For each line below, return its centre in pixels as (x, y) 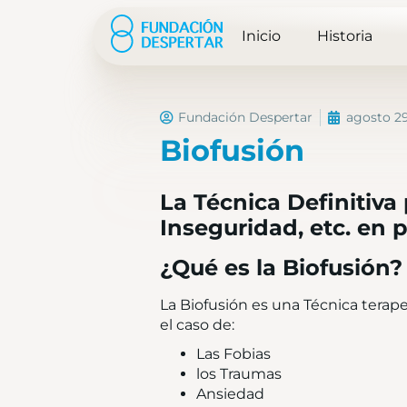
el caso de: (197, 325)
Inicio (262, 36)
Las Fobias (233, 354)
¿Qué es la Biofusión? (281, 268)
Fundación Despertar (245, 117)
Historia (345, 36)
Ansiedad (230, 394)
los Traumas (239, 374)
